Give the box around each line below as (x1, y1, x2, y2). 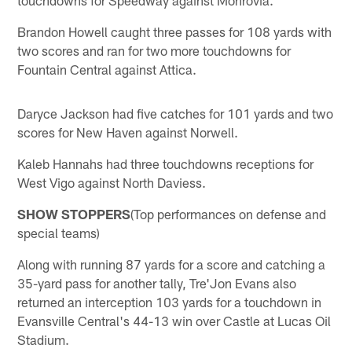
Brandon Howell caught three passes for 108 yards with (17, 23, 332, 39)
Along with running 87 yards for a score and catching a (17, 255, 326, 272)
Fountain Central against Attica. (17, 60, 197, 77)
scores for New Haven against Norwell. (17, 123, 239, 140)
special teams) (17, 224, 101, 240)
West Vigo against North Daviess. (17, 174, 207, 190)
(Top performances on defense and (130, 205, 327, 222)
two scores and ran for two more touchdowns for (17, 42, 291, 58)
